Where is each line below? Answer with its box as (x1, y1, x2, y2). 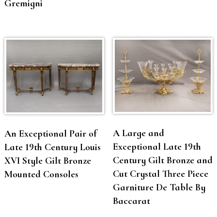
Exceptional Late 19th (112, 140, 201, 153)
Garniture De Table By (112, 181, 205, 193)
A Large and (112, 127, 164, 139)
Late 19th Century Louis (4, 141, 101, 153)
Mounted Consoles (4, 168, 78, 180)
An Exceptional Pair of (4, 127, 96, 139)
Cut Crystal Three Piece (112, 168, 208, 180)
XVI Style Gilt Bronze (4, 155, 91, 167)
